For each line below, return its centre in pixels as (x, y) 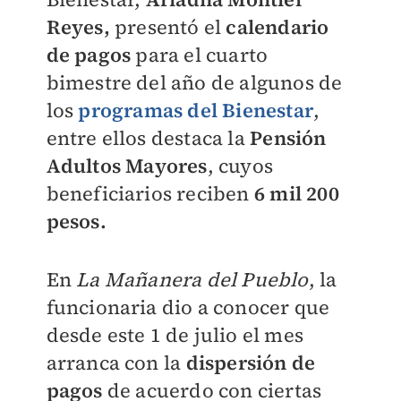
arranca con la (114, 363)
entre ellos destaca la (148, 138)
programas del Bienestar (196, 110)
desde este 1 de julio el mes (175, 335)
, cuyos (240, 166)
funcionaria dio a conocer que (188, 307)
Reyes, (78, 27)
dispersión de (248, 363)
